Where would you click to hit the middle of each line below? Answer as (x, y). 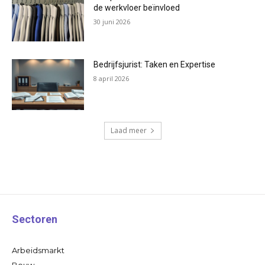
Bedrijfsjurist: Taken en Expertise (155, 65)
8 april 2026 (112, 79)
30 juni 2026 (112, 21)
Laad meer (128, 131)
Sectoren (35, 219)
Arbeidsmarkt (38, 251)
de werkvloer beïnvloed (137, 7)
